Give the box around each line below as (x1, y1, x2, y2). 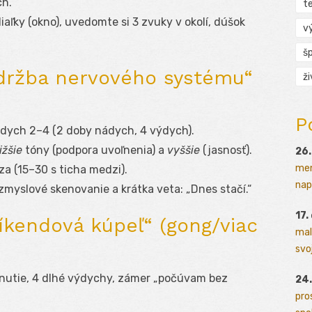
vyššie (167, 143, 200, 157)
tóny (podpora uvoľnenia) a (22, 143, 167, 157)
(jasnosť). (200, 143, 252, 157)
